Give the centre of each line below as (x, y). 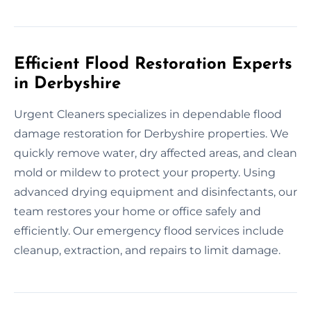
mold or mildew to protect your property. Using (145, 172)
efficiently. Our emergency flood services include (149, 230)
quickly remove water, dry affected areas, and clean (155, 153)
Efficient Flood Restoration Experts (153, 64)
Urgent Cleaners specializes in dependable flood (148, 114)
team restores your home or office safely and (137, 211)
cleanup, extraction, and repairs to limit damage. (147, 250)
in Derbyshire (67, 84)
